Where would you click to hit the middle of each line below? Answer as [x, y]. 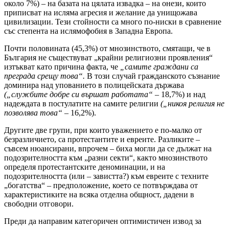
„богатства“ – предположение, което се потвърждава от [101, 186]
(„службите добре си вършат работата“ [78, 95]
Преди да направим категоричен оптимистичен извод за [103, 221]
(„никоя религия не [192, 104]
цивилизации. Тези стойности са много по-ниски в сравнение [113, 22]
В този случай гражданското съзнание [152, 76]
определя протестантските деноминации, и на [85, 167]
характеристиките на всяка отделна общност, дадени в [99, 195]
